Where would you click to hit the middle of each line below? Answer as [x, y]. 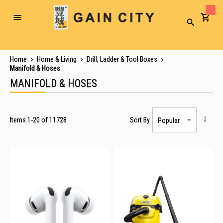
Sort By [140, 120]
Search [198, 25]
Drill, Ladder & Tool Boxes [123, 59]
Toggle [26, 21]
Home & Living [57, 59]
